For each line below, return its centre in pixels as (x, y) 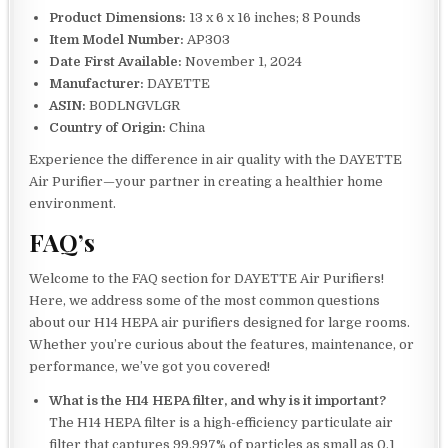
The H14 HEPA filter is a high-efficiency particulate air (221, 423)
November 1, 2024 (242, 62)
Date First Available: (116, 62)
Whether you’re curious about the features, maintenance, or (222, 345)
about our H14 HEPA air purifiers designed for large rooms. (220, 323)
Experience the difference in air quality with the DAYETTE (216, 160)
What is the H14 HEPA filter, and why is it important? (218, 401)
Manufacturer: (97, 84)
